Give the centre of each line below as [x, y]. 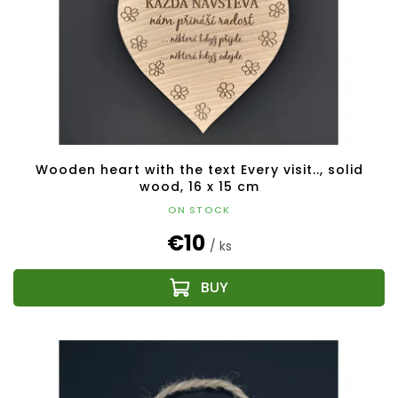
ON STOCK [199, 210]
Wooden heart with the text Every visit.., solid [199, 170]
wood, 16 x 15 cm [199, 187]
